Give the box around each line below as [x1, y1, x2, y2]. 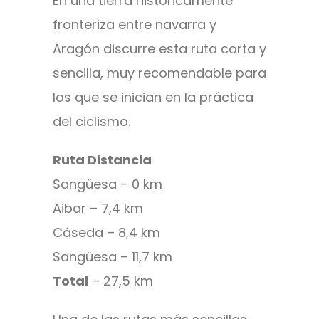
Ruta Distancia [53, 151, 152, 169]
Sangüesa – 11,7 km [53, 248, 172, 266]
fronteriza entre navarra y [53, 16, 216, 34]
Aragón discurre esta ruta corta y [53, 40, 266, 58]
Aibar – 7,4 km [53, 199, 143, 218]
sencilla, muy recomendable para [53, 64, 266, 83]
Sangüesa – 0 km [53, 175, 162, 194]
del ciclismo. [53, 113, 130, 131]
